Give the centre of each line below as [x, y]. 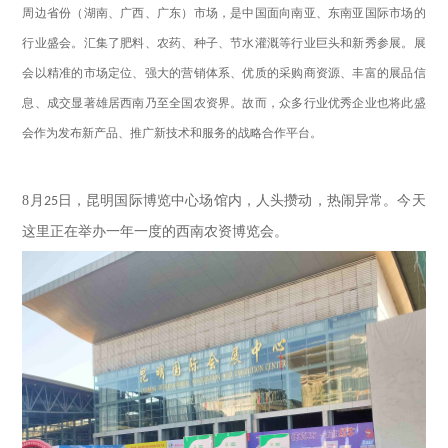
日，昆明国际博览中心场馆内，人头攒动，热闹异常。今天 [241, 200]
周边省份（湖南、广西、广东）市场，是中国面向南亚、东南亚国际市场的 [224, 13]
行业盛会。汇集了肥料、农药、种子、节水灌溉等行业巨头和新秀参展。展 [224, 43]
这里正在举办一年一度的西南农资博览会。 [155, 231]
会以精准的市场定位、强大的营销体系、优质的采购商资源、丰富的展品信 [224, 73]
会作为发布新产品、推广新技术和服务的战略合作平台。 [172, 133]
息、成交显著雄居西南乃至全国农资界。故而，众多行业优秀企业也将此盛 [224, 103]
